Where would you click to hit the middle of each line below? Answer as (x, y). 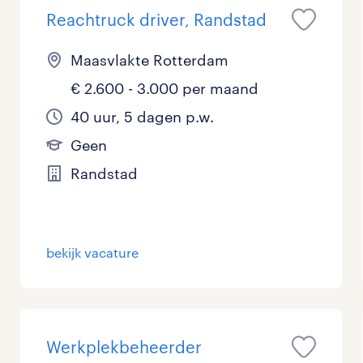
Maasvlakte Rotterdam (150, 60)
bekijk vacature (93, 253)
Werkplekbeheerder (124, 347)
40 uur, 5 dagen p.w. (143, 117)
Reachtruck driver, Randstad (157, 20)
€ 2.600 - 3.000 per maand (165, 89)
